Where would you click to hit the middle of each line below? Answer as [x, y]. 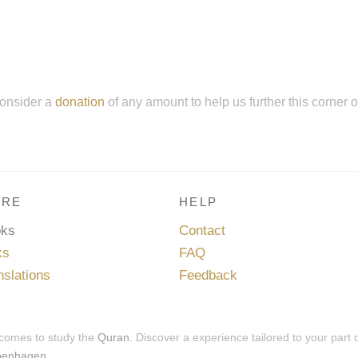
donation [80, 101]
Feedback [208, 275]
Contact [202, 230]
